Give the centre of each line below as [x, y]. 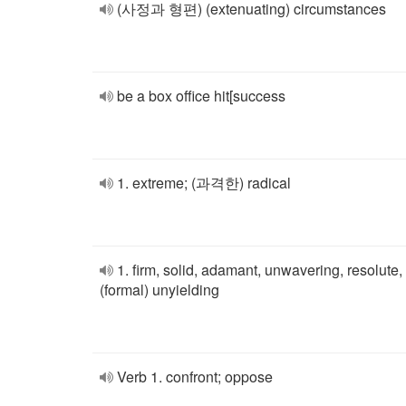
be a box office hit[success [201, 96]
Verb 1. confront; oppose [195, 377]
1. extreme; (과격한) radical [204, 183]
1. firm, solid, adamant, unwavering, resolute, [260, 270]
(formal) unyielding [159, 290]
